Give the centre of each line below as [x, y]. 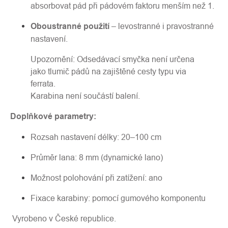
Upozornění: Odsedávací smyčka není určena [112, 59]
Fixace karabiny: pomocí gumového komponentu [118, 198]
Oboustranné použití [70, 26]
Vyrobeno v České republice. [64, 218]
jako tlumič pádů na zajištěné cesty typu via [108, 71]
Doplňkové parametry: [53, 116]
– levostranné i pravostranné [162, 26]
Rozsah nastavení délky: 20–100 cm [96, 137]
